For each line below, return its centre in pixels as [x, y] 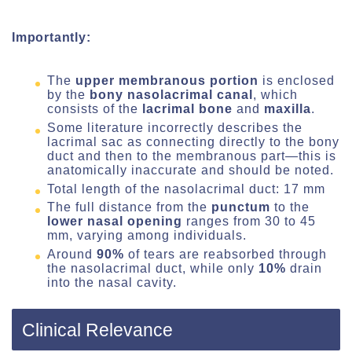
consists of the [95, 109]
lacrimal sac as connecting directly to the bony [193, 142]
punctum [241, 207]
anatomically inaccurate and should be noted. [191, 170]
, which [275, 95]
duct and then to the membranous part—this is [192, 156]
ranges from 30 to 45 [249, 222]
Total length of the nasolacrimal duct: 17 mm [186, 189]
